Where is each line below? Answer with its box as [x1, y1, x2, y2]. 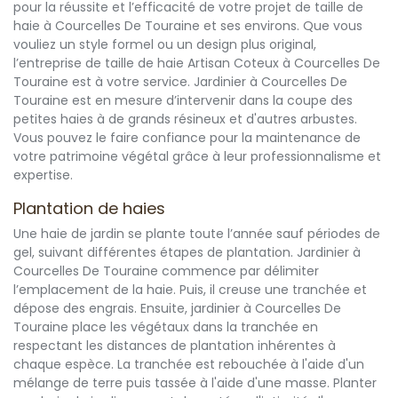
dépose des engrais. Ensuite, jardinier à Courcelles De [13, 299, 341, 318]
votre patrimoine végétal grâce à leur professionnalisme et [13, 147, 381, 166]
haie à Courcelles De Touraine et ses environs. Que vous [13, 17, 362, 36]
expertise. [13, 166, 73, 185]
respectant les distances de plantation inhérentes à [13, 337, 336, 355]
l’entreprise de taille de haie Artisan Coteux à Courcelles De [13, 54, 380, 73]
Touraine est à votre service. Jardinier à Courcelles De [13, 73, 347, 92]
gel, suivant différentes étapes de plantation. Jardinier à [13, 243, 361, 262]
